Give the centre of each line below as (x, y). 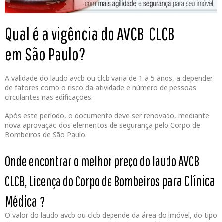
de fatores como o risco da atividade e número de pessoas (101, 87)
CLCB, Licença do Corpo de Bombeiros (83, 181)
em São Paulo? (45, 54)
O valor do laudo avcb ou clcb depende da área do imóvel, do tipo (111, 215)
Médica (21, 201)
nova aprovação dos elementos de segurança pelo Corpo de (103, 125)
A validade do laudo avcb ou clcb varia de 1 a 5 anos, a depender (109, 78)
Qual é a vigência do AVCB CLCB (90, 33)
